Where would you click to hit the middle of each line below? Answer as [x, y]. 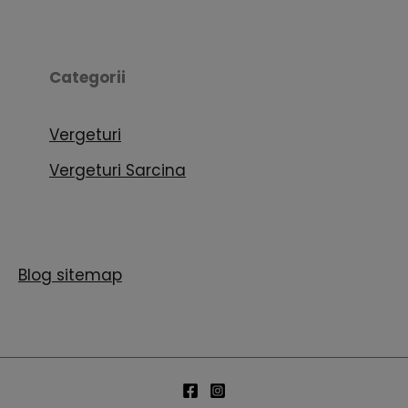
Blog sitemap [70, 275]
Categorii [87, 77]
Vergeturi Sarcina [117, 170]
